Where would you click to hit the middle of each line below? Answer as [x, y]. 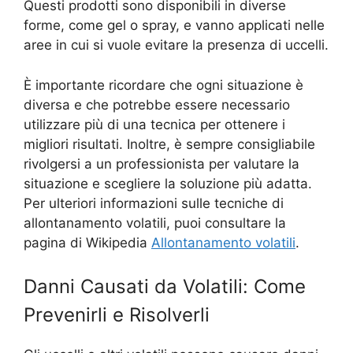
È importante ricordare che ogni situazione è [163, 85]
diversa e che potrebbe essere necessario [157, 104]
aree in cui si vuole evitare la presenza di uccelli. [176, 45]
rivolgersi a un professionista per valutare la [162, 163]
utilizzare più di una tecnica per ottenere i [154, 124]
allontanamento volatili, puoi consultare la [155, 223]
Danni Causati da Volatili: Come [165, 287]
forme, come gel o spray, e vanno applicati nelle [174, 26]
